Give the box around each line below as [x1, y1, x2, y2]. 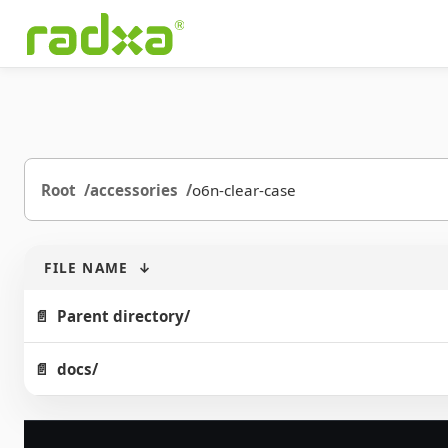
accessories [90, 179, 178, 200]
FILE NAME [44, 258, 128, 277]
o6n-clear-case [192, 179, 296, 200]
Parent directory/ [57, 306, 190, 326]
